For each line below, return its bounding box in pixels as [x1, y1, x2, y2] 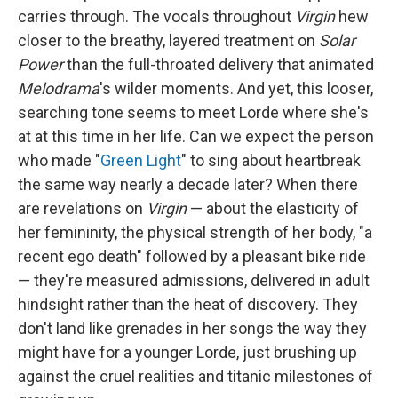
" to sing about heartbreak [181, 150, 361, 170]
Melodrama [18, 78, 99, 98]
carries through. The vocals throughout [18, 6, 295, 26]
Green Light [100, 150, 181, 170]
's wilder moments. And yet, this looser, [99, 78, 373, 98]
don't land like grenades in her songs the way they [18, 318, 367, 338]
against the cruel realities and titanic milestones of [18, 366, 373, 386]
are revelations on [18, 198, 147, 218]
